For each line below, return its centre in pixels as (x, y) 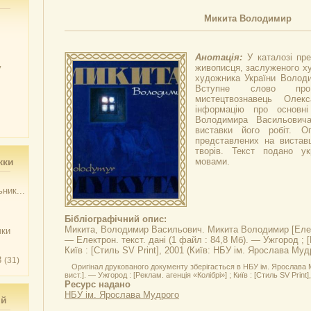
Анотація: (221, 57)
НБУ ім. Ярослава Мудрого (122, 295)
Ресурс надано (98, 284)
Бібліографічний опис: (116, 219)
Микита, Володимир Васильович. (136, 229)
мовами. (212, 161)
